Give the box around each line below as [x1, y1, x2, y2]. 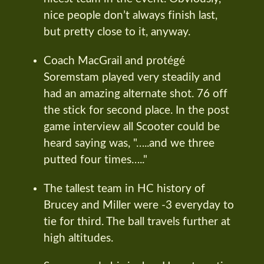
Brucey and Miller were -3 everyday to [44, 199, 234, 211]
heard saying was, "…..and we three [44, 137, 214, 149]
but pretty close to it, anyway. [44, 26, 190, 38]
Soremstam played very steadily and [44, 71, 221, 83]
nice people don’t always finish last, [44, 9, 217, 21]
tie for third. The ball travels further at [44, 216, 230, 227]
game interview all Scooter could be [44, 121, 220, 133]
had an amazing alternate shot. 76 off [44, 88, 227, 100]
